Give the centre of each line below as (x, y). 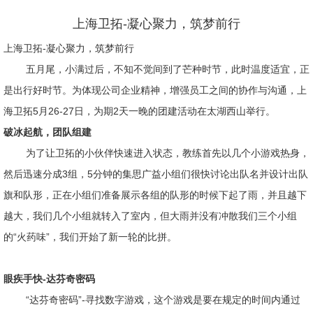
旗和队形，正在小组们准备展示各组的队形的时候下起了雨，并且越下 (155, 195)
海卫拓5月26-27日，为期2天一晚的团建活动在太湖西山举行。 (139, 111)
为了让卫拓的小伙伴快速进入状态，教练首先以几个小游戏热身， (168, 153)
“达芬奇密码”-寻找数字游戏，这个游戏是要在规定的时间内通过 (163, 300)
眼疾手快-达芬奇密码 (49, 279)
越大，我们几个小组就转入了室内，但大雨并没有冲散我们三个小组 (150, 216)
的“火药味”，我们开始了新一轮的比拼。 (90, 237)
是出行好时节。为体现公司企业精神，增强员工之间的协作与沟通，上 (155, 90)
